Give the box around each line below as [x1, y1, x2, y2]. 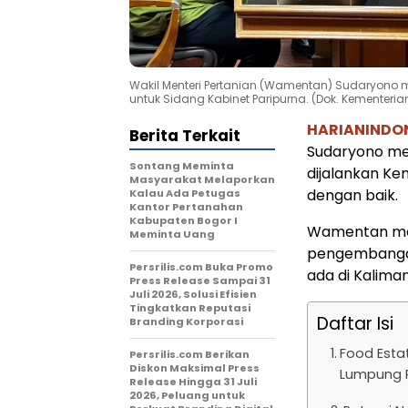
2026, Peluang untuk [129, 388, 245, 403]
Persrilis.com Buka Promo [129, 260, 273, 275]
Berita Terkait [129, 125, 240, 148]
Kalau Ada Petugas [129, 186, 240, 201]
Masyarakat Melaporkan [129, 172, 275, 188]
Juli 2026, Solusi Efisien [129, 287, 257, 302]
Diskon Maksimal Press [129, 361, 260, 376]
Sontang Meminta [129, 158, 234, 174]
